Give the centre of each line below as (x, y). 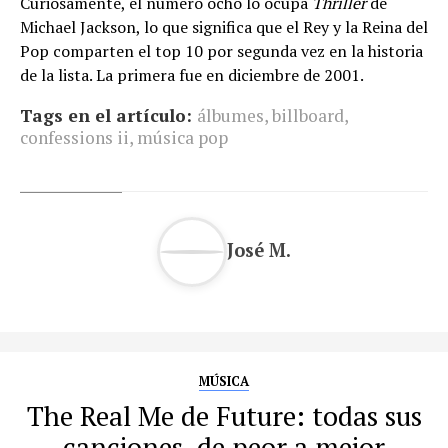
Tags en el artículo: (106, 116)
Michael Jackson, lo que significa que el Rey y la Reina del (224, 27)
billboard (308, 116)
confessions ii (74, 138)
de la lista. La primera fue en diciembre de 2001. (192, 75)
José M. (259, 249)
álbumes (230, 116)
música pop (182, 138)
